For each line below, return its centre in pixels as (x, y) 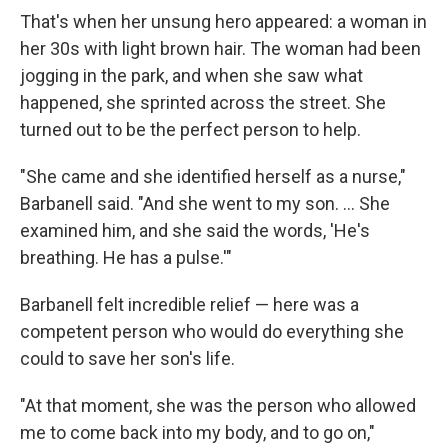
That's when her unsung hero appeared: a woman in (223, 21)
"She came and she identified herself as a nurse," (213, 176)
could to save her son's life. (127, 358)
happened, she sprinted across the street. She (203, 102)
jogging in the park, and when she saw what (191, 75)
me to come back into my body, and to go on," (197, 432)
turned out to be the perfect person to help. (190, 129)
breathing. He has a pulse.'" (126, 257)
